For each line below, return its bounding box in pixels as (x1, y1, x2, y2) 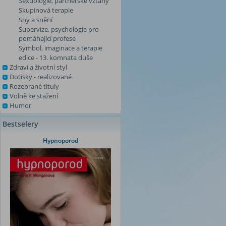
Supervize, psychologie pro (19, 25, 99, 34)
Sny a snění (19, 15, 52, 24)
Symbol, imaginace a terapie (19, 43, 102, 52)
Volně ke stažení (10, 91, 58, 100)
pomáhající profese (19, 34, 76, 43)
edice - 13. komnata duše (19, 53, 93, 62)
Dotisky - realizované (10, 72, 72, 81)
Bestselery (3, 119, 38, 129)
